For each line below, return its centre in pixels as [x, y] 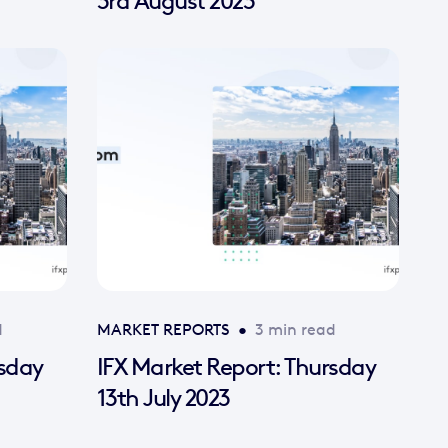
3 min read [295, 329]
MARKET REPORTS [163, 329]
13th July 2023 [163, 397]
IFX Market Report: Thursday [235, 366]
